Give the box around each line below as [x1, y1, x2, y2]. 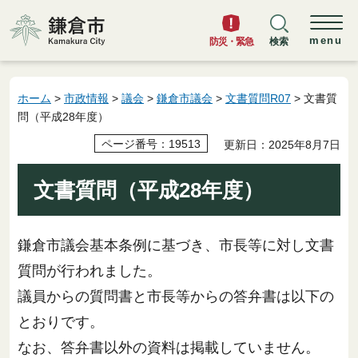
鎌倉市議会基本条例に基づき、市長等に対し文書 [18, 237, 334, 253]
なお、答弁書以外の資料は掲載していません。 [18, 339, 320, 356]
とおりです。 [18, 313, 104, 330]
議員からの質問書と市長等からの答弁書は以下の [18, 288, 334, 304]
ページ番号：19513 [101, 137, 201, 150]
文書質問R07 [225, 92, 291, 105]
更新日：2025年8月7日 [224, 138, 340, 152]
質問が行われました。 [18, 262, 161, 279]
